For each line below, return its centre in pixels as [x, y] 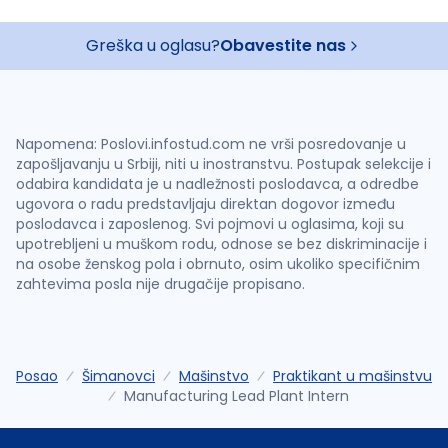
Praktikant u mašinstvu [352, 375]
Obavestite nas [283, 45]
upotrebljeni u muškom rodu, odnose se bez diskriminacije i [221, 243]
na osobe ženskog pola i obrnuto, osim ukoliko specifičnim [218, 263]
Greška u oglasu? [153, 45]
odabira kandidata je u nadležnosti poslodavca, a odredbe [217, 183]
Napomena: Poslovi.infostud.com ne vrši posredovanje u [211, 143]
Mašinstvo [214, 375]
